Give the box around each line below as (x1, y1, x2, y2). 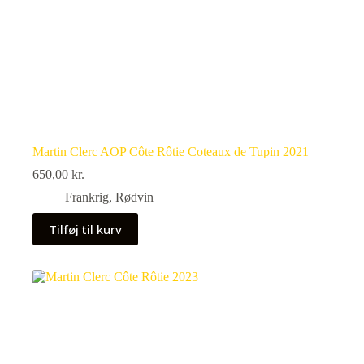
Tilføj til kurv (49, 220, 122, 237)
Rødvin (115, 189, 154, 204)
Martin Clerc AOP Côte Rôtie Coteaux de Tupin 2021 (32, 144, 309, 158)
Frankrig (65, 189, 109, 204)
